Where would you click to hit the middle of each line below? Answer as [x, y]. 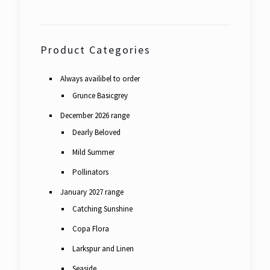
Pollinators [90, 172]
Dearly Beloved [96, 132]
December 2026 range [95, 115]
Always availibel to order [100, 79]
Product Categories [95, 50]
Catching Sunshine [102, 209]
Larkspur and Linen [103, 249]
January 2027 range [92, 192]
